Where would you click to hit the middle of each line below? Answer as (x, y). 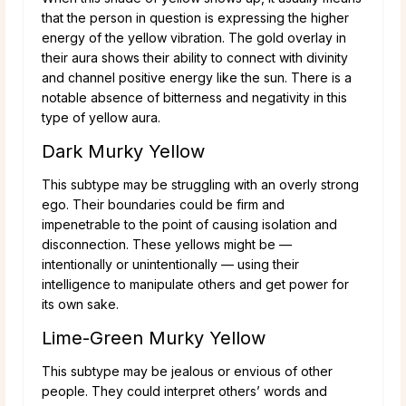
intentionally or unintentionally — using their (170, 264)
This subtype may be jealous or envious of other (187, 371)
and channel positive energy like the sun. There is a (197, 77)
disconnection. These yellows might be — (167, 244)
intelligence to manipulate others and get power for (195, 284)
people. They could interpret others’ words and (184, 391)
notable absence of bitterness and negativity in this (194, 97)
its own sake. (80, 304)
